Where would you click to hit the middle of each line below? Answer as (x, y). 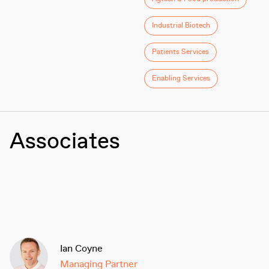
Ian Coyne (81, 249)
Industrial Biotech (181, 26)
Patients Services (180, 52)
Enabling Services (181, 79)
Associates (65, 143)
